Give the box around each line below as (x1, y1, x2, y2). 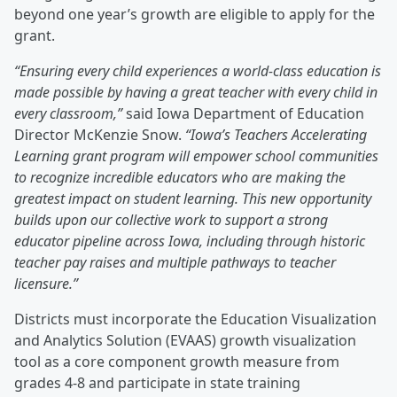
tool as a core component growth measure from (14, 352, 339, 372)
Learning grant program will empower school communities (14, 146, 378, 167)
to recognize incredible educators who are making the (14, 167, 346, 188)
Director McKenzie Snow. (14, 125, 185, 145)
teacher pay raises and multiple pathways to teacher (14, 253, 336, 273)
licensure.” (14, 274, 78, 294)
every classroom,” (14, 104, 126, 124)
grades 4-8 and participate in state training (14, 373, 300, 393)
